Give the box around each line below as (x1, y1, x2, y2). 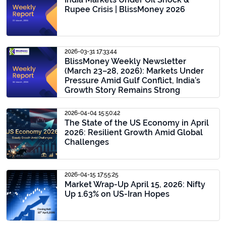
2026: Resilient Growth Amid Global (65, 128, 203, 137)
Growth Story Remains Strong (65, 85, 180, 95)
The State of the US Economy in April (65, 118, 209, 128)
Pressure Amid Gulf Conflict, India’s (65, 76, 200, 85)
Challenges (65, 137, 109, 147)
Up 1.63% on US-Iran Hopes (65, 189, 169, 199)
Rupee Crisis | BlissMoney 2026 (65, 5, 185, 14)
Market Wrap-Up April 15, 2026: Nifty (65, 180, 205, 189)
